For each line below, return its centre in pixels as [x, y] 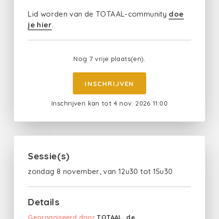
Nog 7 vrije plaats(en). [109, 59]
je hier [40, 25]
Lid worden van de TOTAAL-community [99, 14]
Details [44, 202]
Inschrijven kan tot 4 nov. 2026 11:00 [109, 103]
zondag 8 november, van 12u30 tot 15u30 [100, 171]
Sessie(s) [49, 156]
